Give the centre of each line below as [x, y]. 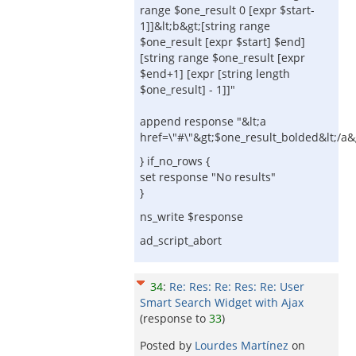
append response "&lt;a [203, 121]
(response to [174, 318]
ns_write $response [192, 217]
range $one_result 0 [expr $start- [227, 10]
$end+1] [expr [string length [215, 74]
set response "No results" [208, 177]
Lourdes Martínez [243, 345]
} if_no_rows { [175, 161]
